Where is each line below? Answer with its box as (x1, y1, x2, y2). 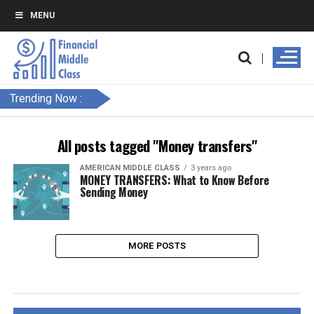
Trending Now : (10, 92, 82, 105)
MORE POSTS (128, 240, 186, 251)
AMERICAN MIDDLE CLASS (79, 163, 180, 172)
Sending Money (79, 184, 148, 200)
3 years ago (190, 163, 231, 172)
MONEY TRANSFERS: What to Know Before (79, 172, 270, 189)
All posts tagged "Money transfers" (57, 135, 257, 156)
